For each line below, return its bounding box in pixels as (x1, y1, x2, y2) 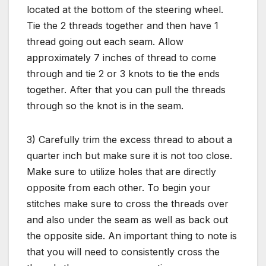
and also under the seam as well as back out (27, 213, 228, 226)
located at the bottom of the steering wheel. (27, 3, 223, 15)
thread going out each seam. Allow (27, 35, 183, 47)
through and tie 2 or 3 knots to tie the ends (27, 67, 220, 80)
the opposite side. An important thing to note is (27, 229, 237, 242)
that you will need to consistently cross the (27, 245, 220, 258)
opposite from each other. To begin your (27, 181, 211, 194)
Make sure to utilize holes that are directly (27, 165, 216, 178)
